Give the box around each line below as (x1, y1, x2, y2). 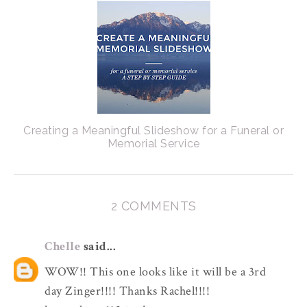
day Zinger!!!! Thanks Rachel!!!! (45, 282, 210, 299)
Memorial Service (107, 137, 200, 150)
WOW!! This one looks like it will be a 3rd (45, 263, 266, 280)
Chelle (45, 238, 80, 254)
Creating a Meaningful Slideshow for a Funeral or (23, 124, 284, 137)
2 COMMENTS (110, 199, 197, 213)
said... (80, 238, 116, 254)
